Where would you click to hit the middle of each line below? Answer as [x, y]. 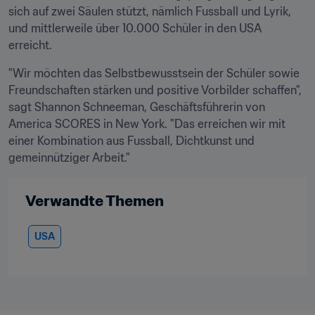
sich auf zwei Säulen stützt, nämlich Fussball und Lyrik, [150, 11]
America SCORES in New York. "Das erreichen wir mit [147, 124]
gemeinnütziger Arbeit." [69, 157]
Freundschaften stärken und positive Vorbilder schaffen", [155, 90]
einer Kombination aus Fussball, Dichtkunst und [131, 141]
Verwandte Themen [95, 201]
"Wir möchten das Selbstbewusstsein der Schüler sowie [154, 73]
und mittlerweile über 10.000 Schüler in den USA [135, 28]
